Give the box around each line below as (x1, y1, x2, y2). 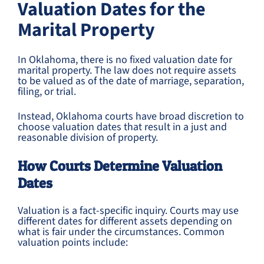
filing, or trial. (18, 84, 76, 99)
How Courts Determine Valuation (18, 157, 222, 174)
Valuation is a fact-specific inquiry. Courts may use (18, 203, 239, 218)
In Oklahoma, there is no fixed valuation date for (18, 52, 232, 67)
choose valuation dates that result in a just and (18, 120, 227, 134)
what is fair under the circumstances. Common (18, 225, 225, 239)
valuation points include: (18, 235, 128, 250)
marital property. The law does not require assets (18, 63, 236, 78)
